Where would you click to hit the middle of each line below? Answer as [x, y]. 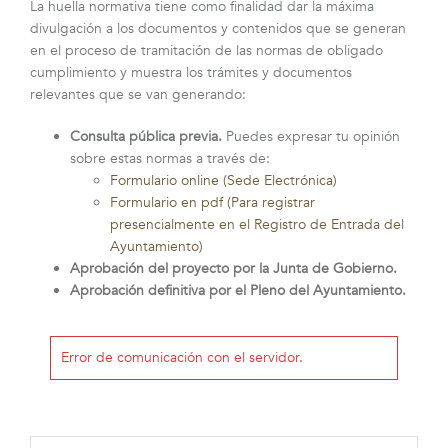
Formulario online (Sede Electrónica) [223, 180]
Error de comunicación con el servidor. [182, 357]
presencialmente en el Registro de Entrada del [257, 224]
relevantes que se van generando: [138, 94]
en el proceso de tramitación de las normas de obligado [206, 50]
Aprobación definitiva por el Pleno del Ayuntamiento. [238, 290]
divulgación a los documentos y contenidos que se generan [218, 28]
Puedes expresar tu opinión [311, 136]
